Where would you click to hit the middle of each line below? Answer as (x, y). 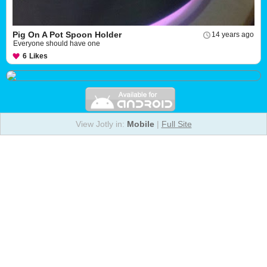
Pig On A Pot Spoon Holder (67, 35)
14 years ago (233, 35)
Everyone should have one (57, 44)
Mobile (140, 124)
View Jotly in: (101, 124)
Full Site (176, 124)
